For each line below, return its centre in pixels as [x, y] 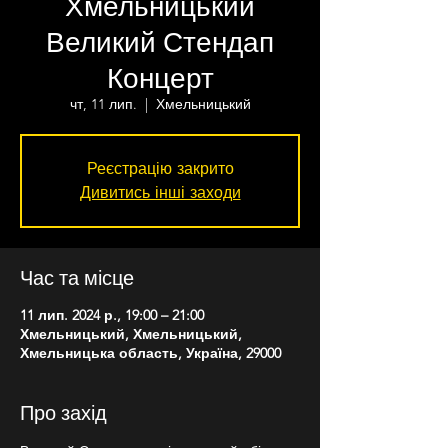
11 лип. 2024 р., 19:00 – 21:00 [112, 315]
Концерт [160, 76]
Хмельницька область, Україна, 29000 [150, 353]
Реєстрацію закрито [160, 168]
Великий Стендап [160, 40]
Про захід [63, 412]
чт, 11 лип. [103, 104]
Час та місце [77, 277]
